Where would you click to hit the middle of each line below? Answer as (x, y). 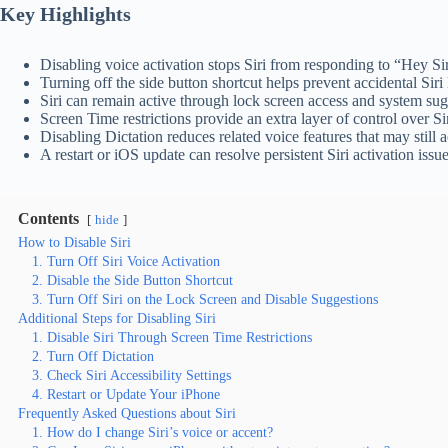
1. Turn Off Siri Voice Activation (126, 260)
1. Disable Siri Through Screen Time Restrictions (172, 336)
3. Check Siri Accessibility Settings (131, 374)
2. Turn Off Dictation (93, 355)
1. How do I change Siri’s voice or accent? (152, 431)
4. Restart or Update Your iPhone (126, 393)
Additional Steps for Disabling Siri (117, 317)
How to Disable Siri (74, 241)
